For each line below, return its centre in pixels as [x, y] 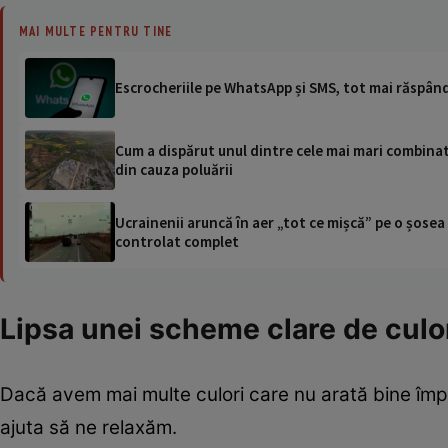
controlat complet [177, 241]
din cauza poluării [174, 169]
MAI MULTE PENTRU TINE [96, 30]
